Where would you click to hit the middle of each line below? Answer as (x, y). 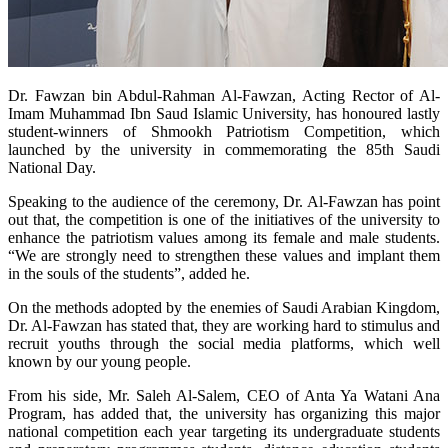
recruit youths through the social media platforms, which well (224, 343)
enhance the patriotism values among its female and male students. (224, 237)
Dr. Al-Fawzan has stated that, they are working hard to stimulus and (224, 325)
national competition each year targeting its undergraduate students (224, 431)
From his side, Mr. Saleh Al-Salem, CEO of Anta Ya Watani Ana (224, 395)
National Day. (52, 167)
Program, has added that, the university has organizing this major (224, 413)
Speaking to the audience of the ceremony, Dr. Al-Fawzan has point (224, 201)
